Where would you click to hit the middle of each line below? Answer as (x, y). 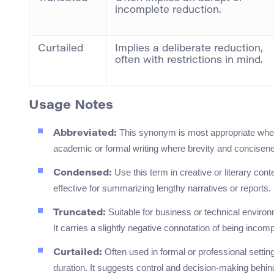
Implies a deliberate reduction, (189, 49)
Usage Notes (71, 106)
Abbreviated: (85, 134)
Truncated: (80, 213)
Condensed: (83, 174)
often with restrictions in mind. (189, 61)
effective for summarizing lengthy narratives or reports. (162, 188)
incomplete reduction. (168, 11)
